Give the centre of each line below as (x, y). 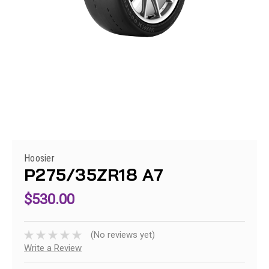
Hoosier (39, 158)
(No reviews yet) (122, 235)
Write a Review (53, 248)
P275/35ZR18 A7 (94, 174)
